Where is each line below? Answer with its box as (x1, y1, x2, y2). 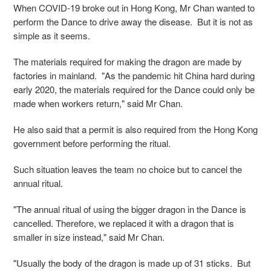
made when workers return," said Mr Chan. (13, 96, 183, 109)
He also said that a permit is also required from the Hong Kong (13, 122, 258, 135)
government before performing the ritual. (13, 136, 171, 149)
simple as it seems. (13, 28, 90, 42)
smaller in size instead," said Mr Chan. (13, 230, 169, 243)
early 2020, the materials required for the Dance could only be (13, 82, 255, 96)
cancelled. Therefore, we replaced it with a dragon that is (13, 216, 234, 229)
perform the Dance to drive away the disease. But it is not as (13, 15, 253, 28)
